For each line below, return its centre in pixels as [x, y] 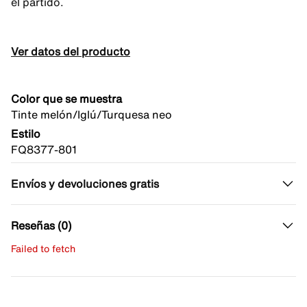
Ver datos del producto [71, 51]
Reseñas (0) [41, 225]
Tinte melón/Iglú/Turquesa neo [91, 114]
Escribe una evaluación [72, 270]
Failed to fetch [43, 248]
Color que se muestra [66, 99]
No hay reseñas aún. [57, 291]
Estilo [26, 134]
